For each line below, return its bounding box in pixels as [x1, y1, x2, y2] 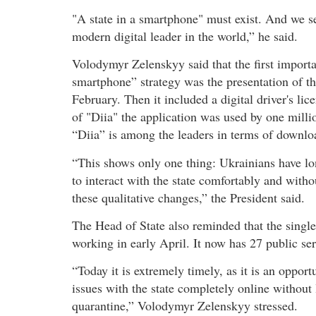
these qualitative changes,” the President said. [72, 188, 305, 206]
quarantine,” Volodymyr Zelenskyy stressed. [72, 297, 298, 315]
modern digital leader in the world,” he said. [72, 27, 298, 44]
